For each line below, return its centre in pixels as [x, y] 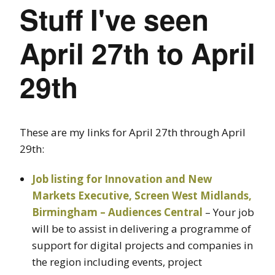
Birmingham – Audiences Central [117, 212]
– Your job [228, 212]
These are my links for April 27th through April [133, 132]
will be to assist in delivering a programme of [141, 228]
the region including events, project [117, 261]
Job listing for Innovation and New [122, 179]
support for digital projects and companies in [142, 245]
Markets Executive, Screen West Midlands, [142, 195]
